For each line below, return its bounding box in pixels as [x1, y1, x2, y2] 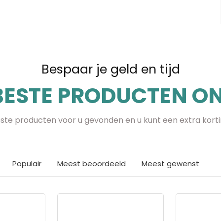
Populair [12, 158, 41, 169]
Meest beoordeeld [57, 158, 126, 169]
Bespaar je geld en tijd [41, 60, 180, 78]
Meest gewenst [142, 158, 199, 169]
